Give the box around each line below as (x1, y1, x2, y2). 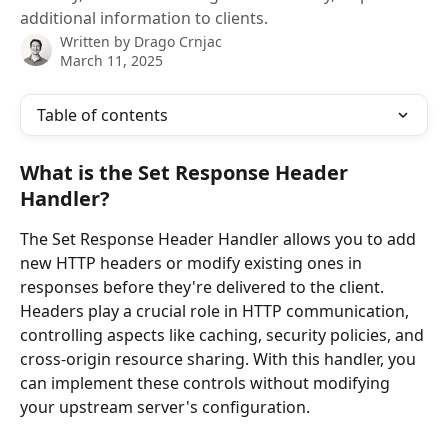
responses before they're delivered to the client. (20, 276, 388, 298)
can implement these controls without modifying (20, 372, 394, 394)
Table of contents (37, 104, 168, 126)
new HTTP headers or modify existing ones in (20, 252, 366, 274)
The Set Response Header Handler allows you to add (20, 228, 420, 250)
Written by (60, 32, 134, 51)
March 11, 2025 (60, 51, 163, 70)
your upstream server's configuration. (20, 396, 310, 418)
